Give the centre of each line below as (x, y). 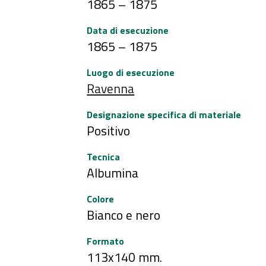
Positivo (109, 131)
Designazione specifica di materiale (164, 115)
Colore (101, 199)
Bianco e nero (124, 215)
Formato (106, 241)
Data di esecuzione (128, 30)
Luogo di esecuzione (131, 72)
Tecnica (104, 157)
